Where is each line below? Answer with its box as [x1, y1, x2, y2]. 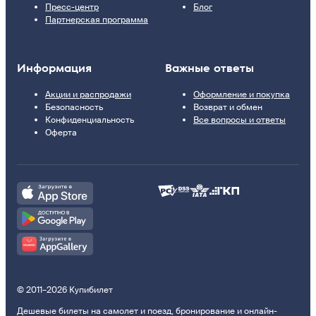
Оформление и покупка [193, 88, 290, 100]
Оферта [45, 126, 77, 138]
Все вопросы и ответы [193, 114, 286, 126]
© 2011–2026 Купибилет [17, 284, 113, 296]
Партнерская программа [45, 13, 148, 25]
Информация [17, 59, 92, 76]
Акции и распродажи [45, 88, 131, 100]
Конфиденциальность [45, 114, 134, 126]
